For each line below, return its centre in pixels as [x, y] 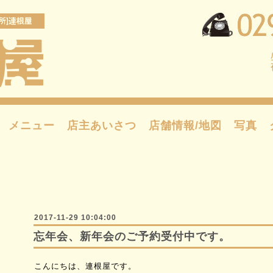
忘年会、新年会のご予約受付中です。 [132, 236]
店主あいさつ [102, 126]
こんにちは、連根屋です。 [85, 266]
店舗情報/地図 [185, 126]
